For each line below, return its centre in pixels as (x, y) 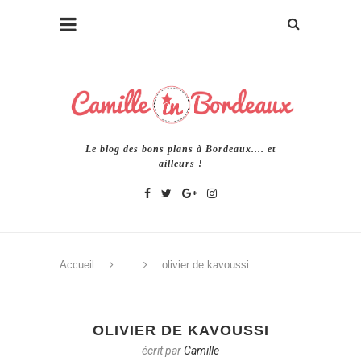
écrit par (163, 350)
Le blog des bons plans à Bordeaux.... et (180, 149)
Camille (201, 350)
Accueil (77, 264)
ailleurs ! (180, 163)
